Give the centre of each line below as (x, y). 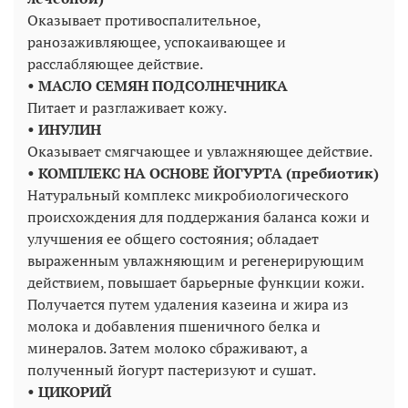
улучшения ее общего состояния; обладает (173, 239)
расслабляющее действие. (115, 64)
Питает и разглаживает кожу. (127, 108)
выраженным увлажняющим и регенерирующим (196, 261)
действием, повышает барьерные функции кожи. (195, 283)
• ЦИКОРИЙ (69, 392)
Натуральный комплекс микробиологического (188, 195)
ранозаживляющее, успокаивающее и (157, 42)
